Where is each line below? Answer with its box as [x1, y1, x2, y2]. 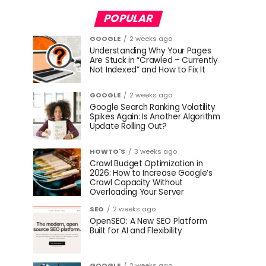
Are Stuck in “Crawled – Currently [90, 55, 218, 66]
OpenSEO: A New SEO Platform [90, 216, 207, 227]
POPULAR [102, 11, 155, 26]
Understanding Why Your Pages [90, 45, 211, 56]
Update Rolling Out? [90, 121, 167, 132]
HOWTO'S [90, 147, 125, 156]
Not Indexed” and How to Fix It [90, 64, 205, 75]
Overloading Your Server [90, 186, 184, 198]
